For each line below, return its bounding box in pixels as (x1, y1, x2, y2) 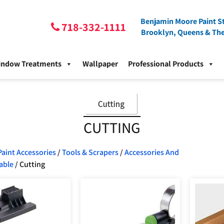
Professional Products (128, 58, 203, 69)
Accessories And (124, 147, 179, 158)
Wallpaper (82, 58, 118, 69)
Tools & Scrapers (61, 147, 118, 158)
